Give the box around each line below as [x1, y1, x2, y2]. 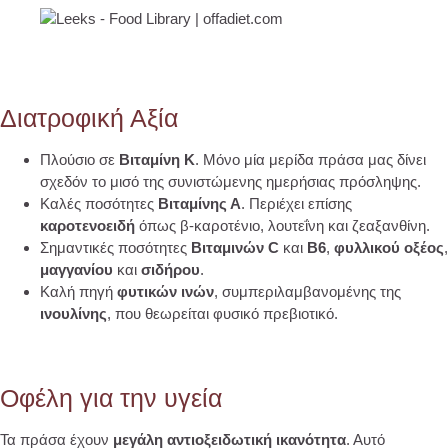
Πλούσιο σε [40, 150, 115, 168]
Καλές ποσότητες [40, 194, 158, 212]
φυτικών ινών [117, 282, 214, 300]
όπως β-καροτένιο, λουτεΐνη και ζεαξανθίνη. [135, 216, 430, 234]
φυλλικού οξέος [334, 238, 444, 256]
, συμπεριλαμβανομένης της [214, 282, 401, 300]
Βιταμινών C [191, 238, 279, 256]
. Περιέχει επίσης [241, 194, 352, 212]
